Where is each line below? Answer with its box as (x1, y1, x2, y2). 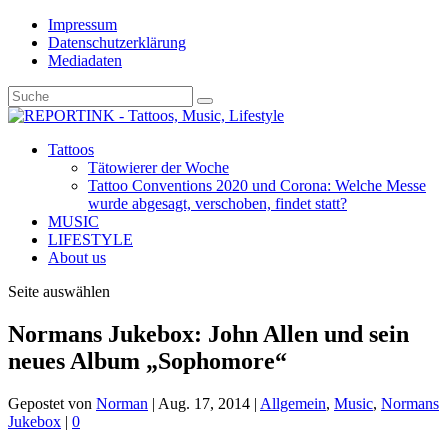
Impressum (48, 16, 117, 33)
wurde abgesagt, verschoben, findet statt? (88, 195, 347, 212)
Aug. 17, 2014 (158, 394, 250, 412)
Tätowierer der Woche (88, 159, 229, 176)
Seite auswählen (8, 283, 110, 300)
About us (48, 249, 106, 266)
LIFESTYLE (48, 231, 133, 248)
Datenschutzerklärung (48, 34, 186, 51)
